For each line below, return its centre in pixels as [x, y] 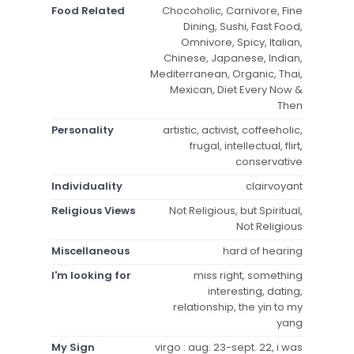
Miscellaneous [90, 250]
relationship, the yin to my [238, 307]
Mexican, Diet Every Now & [236, 89]
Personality [83, 130]
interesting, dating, [255, 291]
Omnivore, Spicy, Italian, [242, 42]
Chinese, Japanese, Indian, [233, 58]
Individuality [87, 186]
